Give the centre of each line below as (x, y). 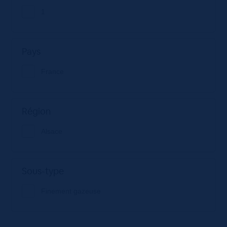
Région (36, 111)
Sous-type (43, 171)
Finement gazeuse (71, 191)
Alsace (51, 131)
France (52, 71)
